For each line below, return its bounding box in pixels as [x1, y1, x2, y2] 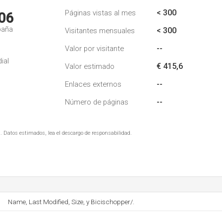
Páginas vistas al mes [65, 8, 136, 17]
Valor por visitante [65, 44, 124, 53]
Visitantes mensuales [65, 26, 135, 35]
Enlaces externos [65, 80, 121, 89]
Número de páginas [65, 98, 128, 107]
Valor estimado [65, 62, 114, 71]
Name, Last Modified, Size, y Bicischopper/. [8, 198, 134, 206]
